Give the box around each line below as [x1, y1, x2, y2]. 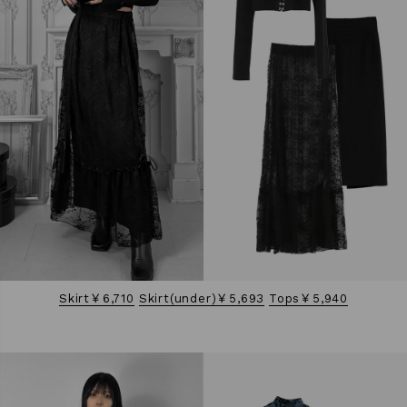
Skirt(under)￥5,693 [138, 291, 265, 305]
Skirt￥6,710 [59, 291, 134, 305]
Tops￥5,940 [268, 291, 348, 305]
